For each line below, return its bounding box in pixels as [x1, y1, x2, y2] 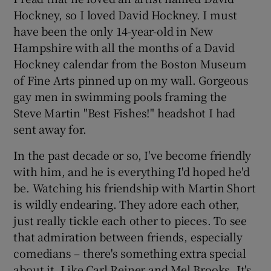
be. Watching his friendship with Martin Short [13, 179, 256, 195]
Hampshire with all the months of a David [13, 39, 235, 55]
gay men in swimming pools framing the [13, 88, 227, 104]
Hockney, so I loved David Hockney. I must [13, 6, 238, 22]
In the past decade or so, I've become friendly [13, 146, 252, 163]
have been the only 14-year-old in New [13, 22, 214, 39]
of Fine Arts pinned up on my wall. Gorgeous [13, 71, 249, 88]
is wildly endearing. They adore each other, [13, 195, 240, 212]
